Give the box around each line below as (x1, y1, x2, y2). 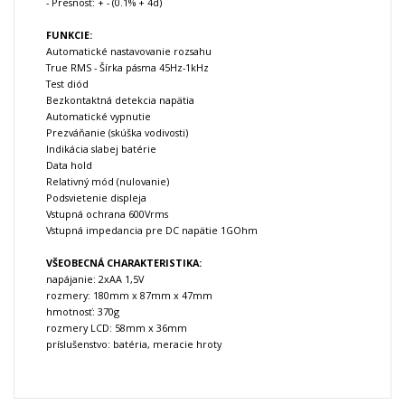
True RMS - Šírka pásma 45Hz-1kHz (46, 61, 209, 75)
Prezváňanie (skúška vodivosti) (46, 126, 188, 140)
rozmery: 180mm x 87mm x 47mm (46, 288, 212, 303)
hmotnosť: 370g (46, 305, 119, 319)
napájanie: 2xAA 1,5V (46, 272, 144, 287)
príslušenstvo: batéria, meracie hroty (46, 337, 221, 352)
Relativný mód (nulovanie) (46, 174, 169, 189)
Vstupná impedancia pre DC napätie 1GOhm (46, 223, 258, 238)
